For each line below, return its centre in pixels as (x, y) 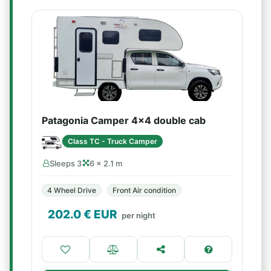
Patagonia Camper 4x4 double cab (124, 120)
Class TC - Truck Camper (113, 141)
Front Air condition (144, 190)
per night (139, 215)
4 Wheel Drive (72, 190)
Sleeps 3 (66, 163)
